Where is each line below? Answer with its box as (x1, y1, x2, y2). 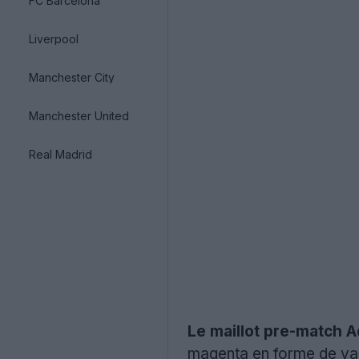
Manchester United (29, 108, 129, 123)
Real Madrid (29, 147, 92, 161)
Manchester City (29, 70, 115, 84)
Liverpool (29, 31, 79, 46)
